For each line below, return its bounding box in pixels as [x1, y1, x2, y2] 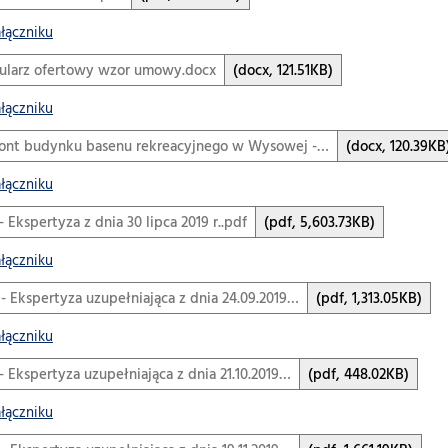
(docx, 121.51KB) [233, 60, 333, 83]
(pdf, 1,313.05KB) [316, 288, 422, 311]
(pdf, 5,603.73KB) [264, 212, 375, 235]
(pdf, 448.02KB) [308, 364, 409, 387]
